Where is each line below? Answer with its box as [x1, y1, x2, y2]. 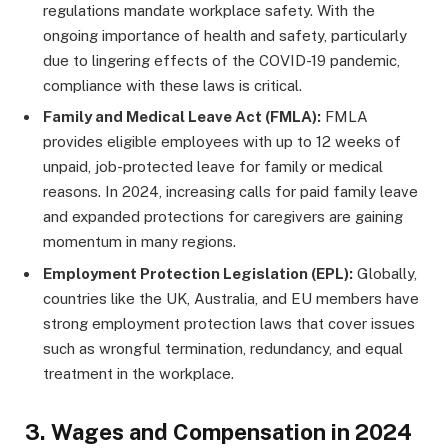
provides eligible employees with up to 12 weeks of [43, 133, 401, 151]
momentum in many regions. [43, 233, 236, 251]
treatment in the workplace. [43, 364, 234, 382]
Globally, [353, 264, 417, 282]
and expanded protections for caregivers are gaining [43, 208, 403, 226]
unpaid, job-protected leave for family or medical [43, 158, 383, 176]
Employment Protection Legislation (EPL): [43, 264, 353, 282]
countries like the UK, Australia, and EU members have [43, 289, 419, 307]
